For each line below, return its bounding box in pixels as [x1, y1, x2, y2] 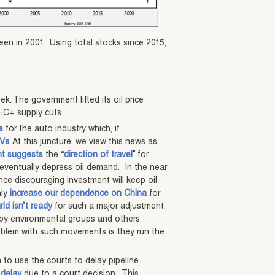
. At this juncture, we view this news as [9, 138, 158, 147]
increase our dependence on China [10, 190, 147, 199]
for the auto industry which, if [3, 125, 120, 134]
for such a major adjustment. [52, 203, 166, 212]
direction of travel [64, 151, 133, 160]
